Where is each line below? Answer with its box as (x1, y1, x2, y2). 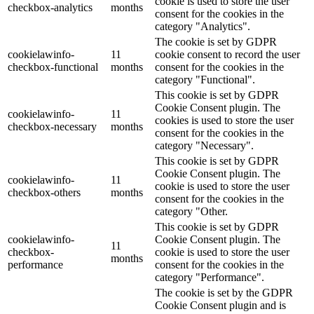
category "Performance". (155, 271, 264, 284)
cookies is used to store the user (155, 114, 294, 127)
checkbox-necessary (8, 121, 97, 133)
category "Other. (155, 205, 228, 218)
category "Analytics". (155, 20, 250, 33)
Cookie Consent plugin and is (155, 299, 286, 312)
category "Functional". (155, 74, 255, 86)
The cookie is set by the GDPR (155, 287, 293, 299)
